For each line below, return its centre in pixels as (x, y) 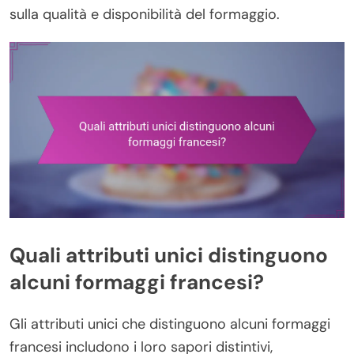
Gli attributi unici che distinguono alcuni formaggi (170, 324)
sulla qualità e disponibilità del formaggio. (145, 14)
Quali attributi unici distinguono (169, 256)
